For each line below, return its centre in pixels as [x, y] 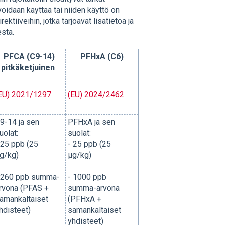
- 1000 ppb [87, 177]
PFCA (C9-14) [29, 57]
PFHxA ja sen [91, 122]
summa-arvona [93, 188]
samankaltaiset [94, 210]
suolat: [79, 133]
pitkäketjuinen [28, 68]
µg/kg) [80, 155]
